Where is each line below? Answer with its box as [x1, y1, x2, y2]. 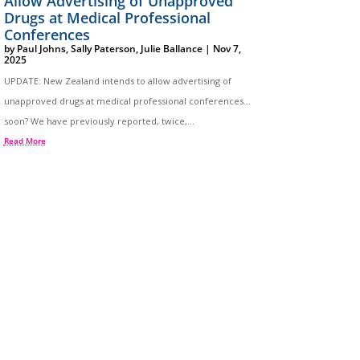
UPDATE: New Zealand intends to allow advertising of [3, 74, 231, 87]
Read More [3, 134, 46, 146]
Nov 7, [212, 41, 241, 55]
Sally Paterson [70, 41, 136, 55]
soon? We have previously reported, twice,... [3, 114, 194, 127]
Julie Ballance [140, 41, 202, 55]
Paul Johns [16, 41, 66, 55]
